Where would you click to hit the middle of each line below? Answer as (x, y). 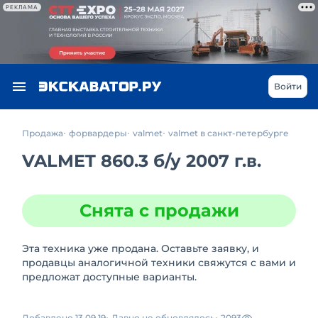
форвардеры (98, 133)
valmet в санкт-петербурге (229, 133)
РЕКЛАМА (22, 7)
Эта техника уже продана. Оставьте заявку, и (141, 248)
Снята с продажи (159, 210)
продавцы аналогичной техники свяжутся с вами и (159, 263)
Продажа (43, 133)
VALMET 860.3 (88, 161)
